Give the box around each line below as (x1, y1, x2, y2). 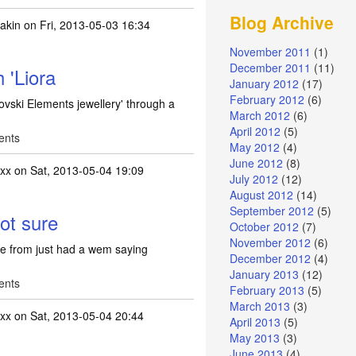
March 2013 (230, 298, 291, 315)
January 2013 (230, 266, 300, 283)
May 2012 (230, 139, 281, 156)
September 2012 (230, 203, 315, 219)
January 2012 (230, 75, 300, 92)
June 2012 (230, 155, 284, 172)
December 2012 (230, 250, 311, 267)
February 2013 (230, 282, 305, 299)
